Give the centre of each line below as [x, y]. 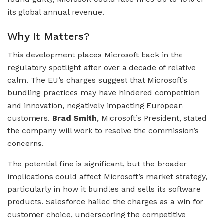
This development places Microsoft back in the [95, 55]
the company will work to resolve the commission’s [103, 131]
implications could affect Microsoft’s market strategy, [107, 177]
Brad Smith [74, 118]
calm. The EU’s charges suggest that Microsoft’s [97, 80]
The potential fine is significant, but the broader [97, 164]
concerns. [26, 144]
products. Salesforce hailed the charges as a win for [105, 202]
